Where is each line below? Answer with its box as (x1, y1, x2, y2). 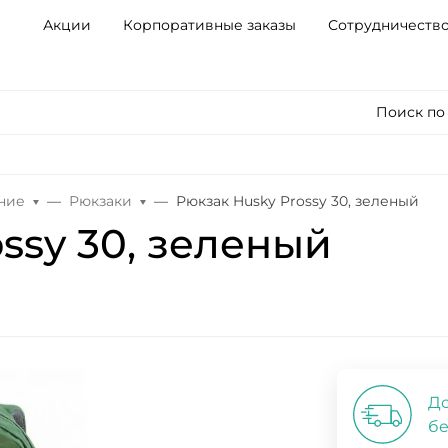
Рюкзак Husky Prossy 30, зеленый (176, 192, 420, 210)
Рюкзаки (69, 192, 133, 210)
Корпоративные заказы (122, 15, 296, 34)
